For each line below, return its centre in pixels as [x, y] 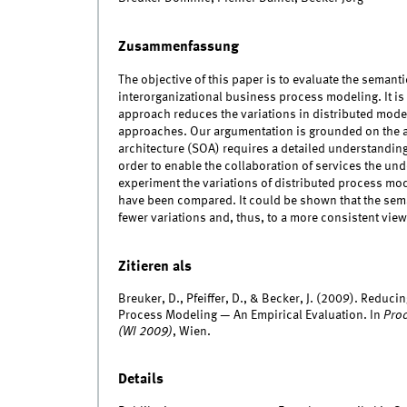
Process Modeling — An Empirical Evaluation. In [250, 315]
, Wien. [191, 331]
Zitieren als [154, 266]
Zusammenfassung [178, 47]
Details [140, 379]
